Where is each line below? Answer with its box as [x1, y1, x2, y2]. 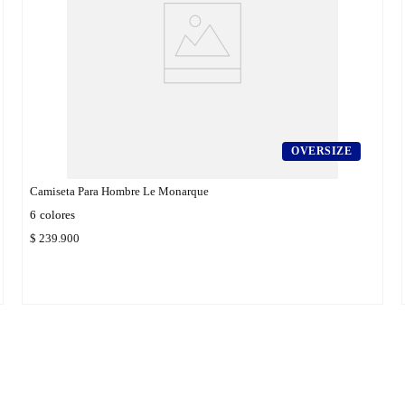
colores [40, 207, 75, 221]
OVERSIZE [291, 144, 352, 157]
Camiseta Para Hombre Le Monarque [30, 184, 209, 198]
